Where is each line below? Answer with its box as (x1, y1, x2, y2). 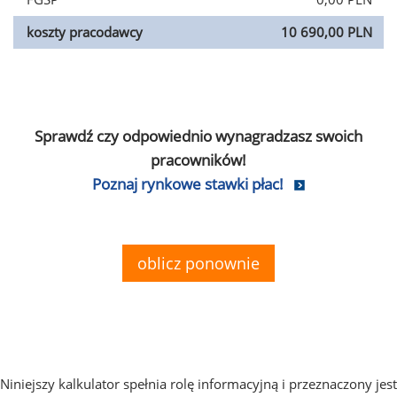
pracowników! (151, 150, 246, 170)
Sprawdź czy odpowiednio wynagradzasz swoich (35, 126, 362, 146)
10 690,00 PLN (281, 23, 372, 41)
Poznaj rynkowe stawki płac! (92, 174, 284, 194)
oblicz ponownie (137, 253, 260, 274)
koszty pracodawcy (27, 23, 143, 41)
